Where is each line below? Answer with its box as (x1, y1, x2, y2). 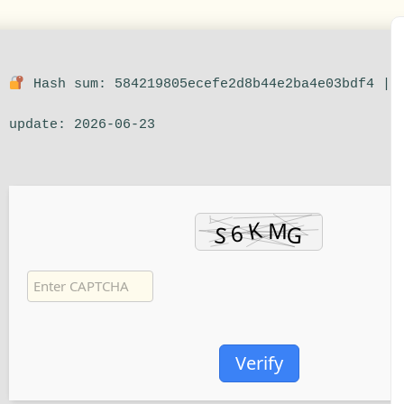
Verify (234, 351, 283, 376)
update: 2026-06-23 (9, 117, 156, 133)
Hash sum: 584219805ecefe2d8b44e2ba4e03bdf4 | (24, 77, 399, 93)
